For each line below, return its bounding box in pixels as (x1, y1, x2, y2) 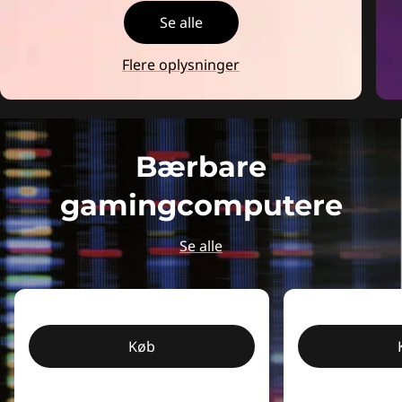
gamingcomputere (59, 188, 343, 223)
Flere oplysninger (122, 55, 240, 74)
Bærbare (135, 149, 267, 184)
